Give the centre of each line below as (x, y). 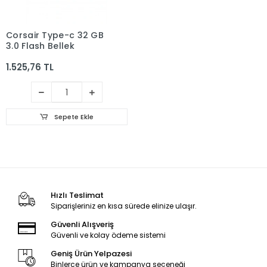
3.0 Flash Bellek (40, 46)
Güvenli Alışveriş (82, 224)
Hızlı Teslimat (77, 195)
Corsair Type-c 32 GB (55, 35)
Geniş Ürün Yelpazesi (91, 254)
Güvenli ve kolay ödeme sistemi (108, 235)
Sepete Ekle (73, 117)
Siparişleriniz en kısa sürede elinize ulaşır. (123, 206)
